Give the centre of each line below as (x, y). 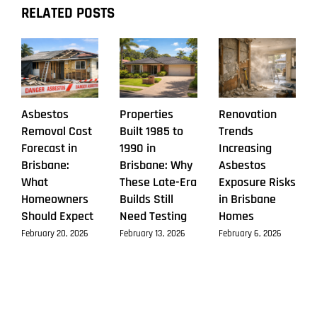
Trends (236, 132)
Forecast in (49, 149)
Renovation (247, 115)
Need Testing (154, 217)
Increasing (245, 149)
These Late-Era (158, 183)
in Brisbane (247, 200)
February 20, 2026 (55, 233)
